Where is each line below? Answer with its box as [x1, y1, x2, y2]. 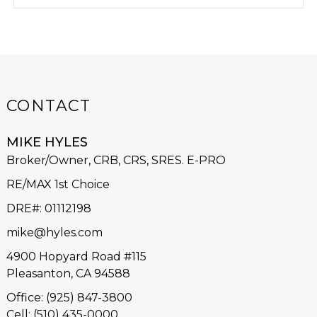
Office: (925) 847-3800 [6, 291, 132, 304]
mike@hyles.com [6, 226, 103, 239]
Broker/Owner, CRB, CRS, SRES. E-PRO [6, 154, 226, 167]
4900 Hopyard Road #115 [6, 250, 146, 263]
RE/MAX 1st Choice [6, 178, 110, 191]
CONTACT [6, 96, 91, 115]
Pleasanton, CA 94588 [6, 267, 130, 280]
